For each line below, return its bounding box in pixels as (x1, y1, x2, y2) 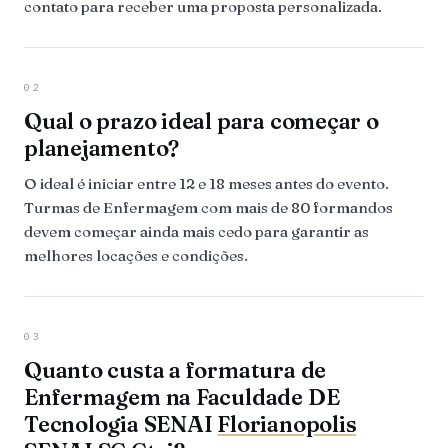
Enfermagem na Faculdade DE (24, 383, 340, 411)
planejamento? (24, 134, 180, 162)
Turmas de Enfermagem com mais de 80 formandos (24, 198, 393, 217)
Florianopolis (217, 410, 357, 438)
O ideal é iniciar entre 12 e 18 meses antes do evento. (24, 174, 389, 193)
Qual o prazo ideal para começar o (24, 107, 379, 135)
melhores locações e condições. (24, 246, 248, 265)
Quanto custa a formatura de (24, 356, 327, 384)
